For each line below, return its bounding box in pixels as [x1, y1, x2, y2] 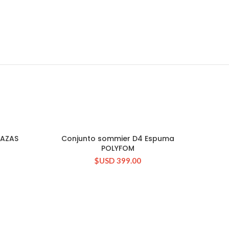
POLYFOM [101, 143, 134, 153]
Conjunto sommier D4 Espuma [61, 133, 174, 144]
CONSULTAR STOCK [84, 135, 152, 144]
